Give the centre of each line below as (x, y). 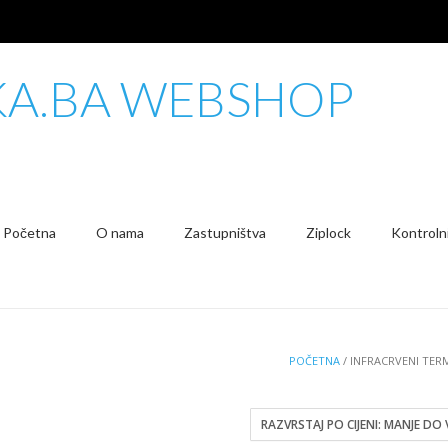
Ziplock (328, 232)
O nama (120, 232)
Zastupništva (225, 232)
